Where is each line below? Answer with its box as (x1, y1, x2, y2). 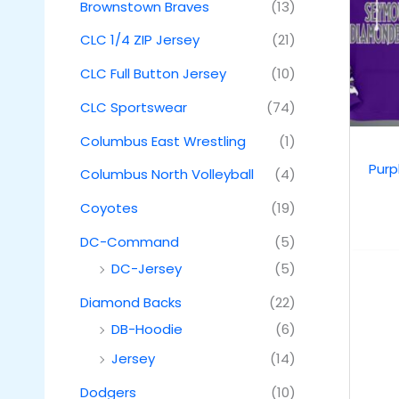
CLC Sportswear (80, 97, 187, 117)
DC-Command (80, 232, 179, 251)
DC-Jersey (111, 258, 182, 278)
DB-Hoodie (111, 319, 183, 338)
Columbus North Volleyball (80, 165, 254, 184)
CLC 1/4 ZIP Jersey (80, 30, 199, 50)
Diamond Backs (80, 292, 182, 312)
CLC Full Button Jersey (80, 64, 226, 84)
